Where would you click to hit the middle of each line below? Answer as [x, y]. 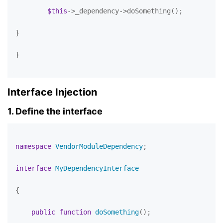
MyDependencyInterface [97, 168]
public [43, 212]
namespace [33, 146]
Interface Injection [52, 92]
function [75, 212]
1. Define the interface [55, 111]
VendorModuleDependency [99, 146]
